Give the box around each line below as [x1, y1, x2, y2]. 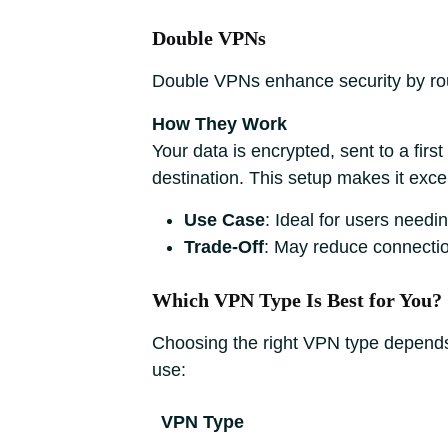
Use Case [184, 210, 265, 230]
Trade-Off [184, 237, 264, 257]
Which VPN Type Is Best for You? [152, 289, 442, 311]
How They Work [152, 114, 287, 134]
